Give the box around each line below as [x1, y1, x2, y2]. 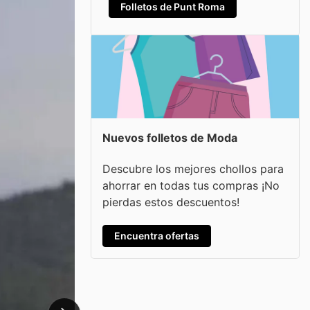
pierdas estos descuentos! [102, 194, 239, 209]
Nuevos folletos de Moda [102, 131, 237, 145]
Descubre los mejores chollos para [102, 161, 284, 176]
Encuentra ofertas [114, 229, 199, 241]
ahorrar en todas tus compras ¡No [102, 178, 280, 192]
